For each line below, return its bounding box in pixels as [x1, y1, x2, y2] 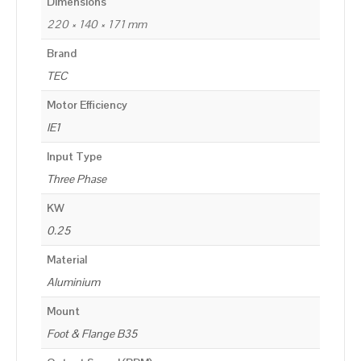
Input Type [47, 149, 102, 164]
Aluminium [47, 275, 100, 290]
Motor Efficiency [47, 98, 127, 113]
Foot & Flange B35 [47, 326, 137, 342]
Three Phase [47, 172, 106, 187]
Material [47, 252, 87, 268]
